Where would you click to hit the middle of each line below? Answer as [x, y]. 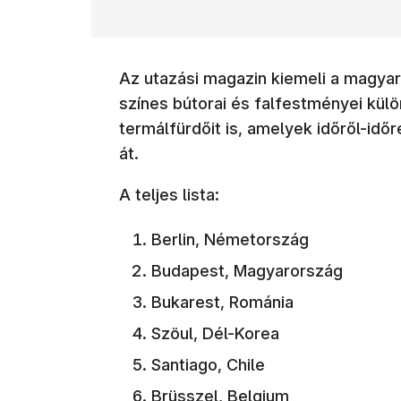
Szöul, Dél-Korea [215, 333]
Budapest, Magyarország [247, 270]
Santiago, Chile [208, 364]
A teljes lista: [169, 194]
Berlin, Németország [230, 239]
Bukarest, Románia [222, 302]
